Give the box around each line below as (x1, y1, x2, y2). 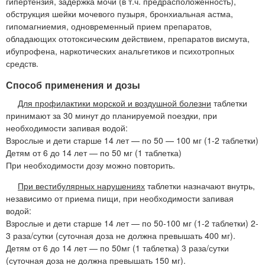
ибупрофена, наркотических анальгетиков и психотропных (6, 44, 234, 57)
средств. (6, 57, 38, 69)
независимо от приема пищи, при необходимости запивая (6, 192, 234, 205)
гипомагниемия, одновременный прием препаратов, (6, 20, 212, 32)
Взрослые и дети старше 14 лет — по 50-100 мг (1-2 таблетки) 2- (6, 217, 258, 230)
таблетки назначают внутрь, (145, 180, 255, 192)
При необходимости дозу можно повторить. (6, 159, 175, 172)
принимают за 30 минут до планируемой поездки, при (6, 109, 217, 122)
